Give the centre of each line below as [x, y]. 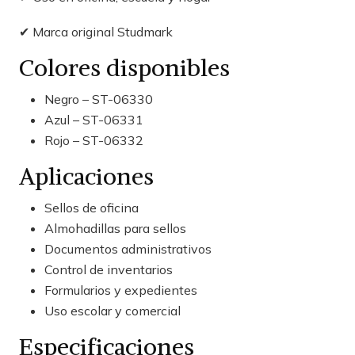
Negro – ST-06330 [99, 99]
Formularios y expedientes [121, 290]
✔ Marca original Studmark [96, 31]
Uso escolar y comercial [113, 310]
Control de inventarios [109, 269]
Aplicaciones [86, 176]
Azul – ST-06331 [94, 119]
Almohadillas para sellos [115, 228]
